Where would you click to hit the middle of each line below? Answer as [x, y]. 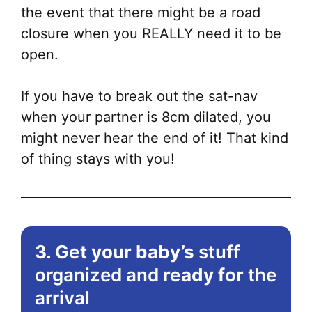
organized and [99, 275]
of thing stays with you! [98, 159]
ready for [205, 275]
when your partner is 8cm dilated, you [146, 117]
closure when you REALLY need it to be [151, 34]
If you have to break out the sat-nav [139, 96]
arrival [62, 298]
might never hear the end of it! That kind [155, 138]
